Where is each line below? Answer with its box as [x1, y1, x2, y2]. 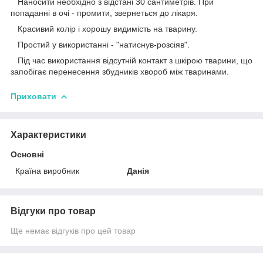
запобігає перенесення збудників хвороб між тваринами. [11, 66, 229, 76]
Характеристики [11, 129, 86, 140]
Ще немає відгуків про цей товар [11, 225, 136, 235]
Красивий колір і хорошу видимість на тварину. [11, 23, 197, 33]
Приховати [11, 91, 56, 101]
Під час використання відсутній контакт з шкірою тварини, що [11, 55, 252, 65]
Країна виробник [15, 166, 79, 176]
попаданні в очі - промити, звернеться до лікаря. [11, 8, 198, 18]
